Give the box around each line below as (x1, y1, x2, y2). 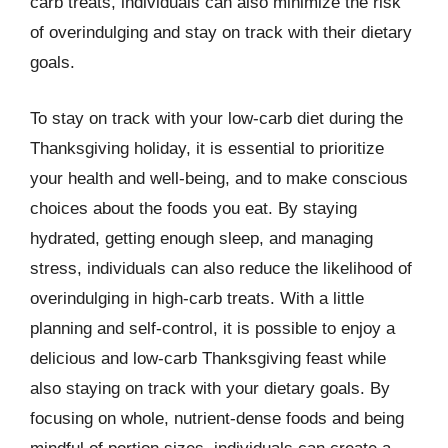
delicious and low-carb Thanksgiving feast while (30, 348, 386, 368)
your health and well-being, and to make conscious (30, 168, 408, 188)
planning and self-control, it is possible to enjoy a (30, 318, 395, 338)
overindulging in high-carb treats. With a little (30, 288, 364, 308)
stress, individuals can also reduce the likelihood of (30, 258, 412, 278)
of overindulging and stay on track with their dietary (30, 23, 412, 42)
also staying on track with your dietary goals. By (30, 378, 390, 398)
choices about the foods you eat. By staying (30, 198, 357, 218)
